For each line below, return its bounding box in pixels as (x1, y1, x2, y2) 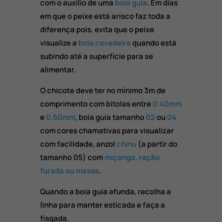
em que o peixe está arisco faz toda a (40, 10, 170, 21)
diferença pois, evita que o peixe (40, 24, 154, 35)
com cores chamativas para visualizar (40, 125, 174, 136)
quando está (130, 37, 176, 48)
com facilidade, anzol (40, 138, 116, 149)
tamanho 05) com (40, 152, 105, 163)
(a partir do (136, 138, 177, 149)
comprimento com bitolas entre (40, 98, 153, 109)
